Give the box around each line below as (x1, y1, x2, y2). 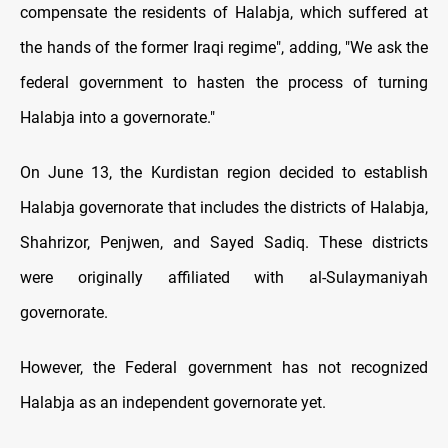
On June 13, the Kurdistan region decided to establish (20, 162, 428, 182)
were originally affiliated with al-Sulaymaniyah (20, 267, 428, 287)
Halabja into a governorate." (20, 107, 215, 127)
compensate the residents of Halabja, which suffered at (20, 2, 428, 22)
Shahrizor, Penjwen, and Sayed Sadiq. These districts (20, 232, 428, 252)
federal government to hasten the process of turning (20, 72, 428, 92)
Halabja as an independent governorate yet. (20, 392, 326, 412)
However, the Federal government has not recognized (20, 357, 428, 377)
